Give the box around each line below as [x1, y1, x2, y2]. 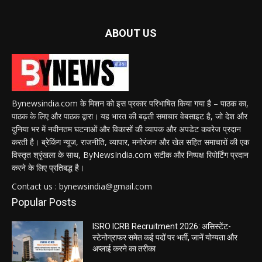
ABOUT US [105, 26, 157, 39]
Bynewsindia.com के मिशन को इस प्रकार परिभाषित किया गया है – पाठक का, [12, 97, 249, 109]
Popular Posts [12, 195, 77, 208]
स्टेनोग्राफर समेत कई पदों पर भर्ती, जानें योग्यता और [92, 232, 238, 242]
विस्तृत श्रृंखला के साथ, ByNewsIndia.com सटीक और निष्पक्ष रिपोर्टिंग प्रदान [12, 149, 249, 160]
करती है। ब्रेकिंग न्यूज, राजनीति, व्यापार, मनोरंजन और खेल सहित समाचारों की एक [12, 136, 249, 147]
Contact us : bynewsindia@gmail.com [12, 180, 152, 192]
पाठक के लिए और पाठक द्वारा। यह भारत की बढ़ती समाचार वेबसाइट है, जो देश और [12, 110, 247, 122]
